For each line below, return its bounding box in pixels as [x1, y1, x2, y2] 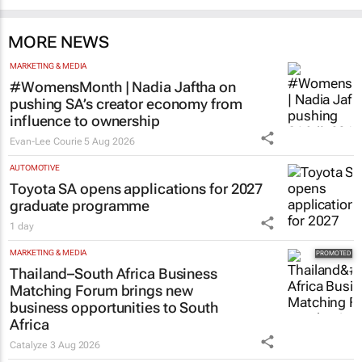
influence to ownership [10, 124, 160, 141]
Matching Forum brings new [10, 293, 193, 311]
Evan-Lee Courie [10, 147, 82, 159]
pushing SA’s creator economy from [10, 107, 242, 124]
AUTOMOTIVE [10, 175, 60, 184]
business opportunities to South [10, 310, 218, 328]
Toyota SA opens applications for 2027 [10, 192, 263, 209]
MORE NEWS [8, 44, 109, 64]
